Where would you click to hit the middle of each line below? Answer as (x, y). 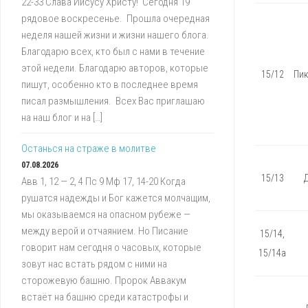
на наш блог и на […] (62, 118)
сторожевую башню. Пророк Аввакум (104, 281)
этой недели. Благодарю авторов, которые (115, 68)
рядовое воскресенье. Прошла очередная (115, 19)
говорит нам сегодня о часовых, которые (111, 248)
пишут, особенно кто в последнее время (110, 85)
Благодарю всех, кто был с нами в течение (113, 52)
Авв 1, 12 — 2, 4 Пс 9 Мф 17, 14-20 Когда (103, 182)
